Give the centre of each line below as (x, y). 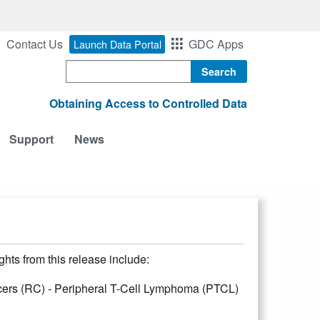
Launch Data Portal (117, 44)
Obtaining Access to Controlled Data (148, 103)
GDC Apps (216, 44)
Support (32, 139)
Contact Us (35, 44)
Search (82, 68)
